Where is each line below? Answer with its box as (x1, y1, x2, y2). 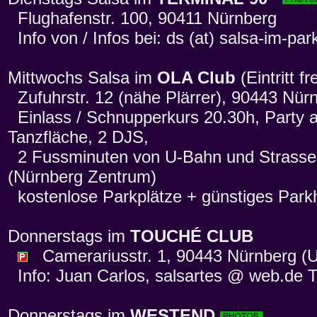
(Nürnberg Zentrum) (8, 167, 156, 187)
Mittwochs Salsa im (8, 68, 157, 88)
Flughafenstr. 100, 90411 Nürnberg (8, 8, 277, 28)
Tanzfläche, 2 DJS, (8, 127, 149, 147)
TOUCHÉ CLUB (130, 226, 253, 246)
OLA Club (157, 68, 236, 88)
